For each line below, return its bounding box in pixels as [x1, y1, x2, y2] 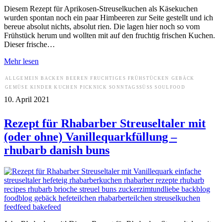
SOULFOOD [155, 84, 186, 90]
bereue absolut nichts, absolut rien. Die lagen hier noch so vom [4, 22, 200, 31]
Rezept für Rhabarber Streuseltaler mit [4, 117, 206, 130]
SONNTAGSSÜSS [109, 84, 150, 90]
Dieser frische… [4, 40, 55, 49]
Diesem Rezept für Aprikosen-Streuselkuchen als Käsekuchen [4, 4, 198, 13]
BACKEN [41, 75, 64, 81]
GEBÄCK [171, 75, 195, 81]
